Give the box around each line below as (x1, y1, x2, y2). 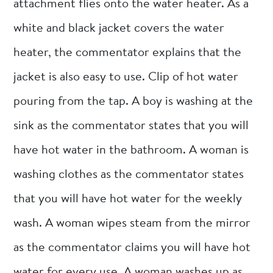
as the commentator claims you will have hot (13, 241, 251, 254)
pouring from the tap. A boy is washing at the (13, 95, 253, 108)
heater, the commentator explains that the (13, 46, 242, 59)
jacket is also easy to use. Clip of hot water (13, 71, 239, 83)
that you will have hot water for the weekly (13, 193, 243, 205)
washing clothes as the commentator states (13, 168, 244, 181)
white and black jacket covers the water (13, 22, 225, 35)
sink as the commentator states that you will (13, 119, 249, 132)
